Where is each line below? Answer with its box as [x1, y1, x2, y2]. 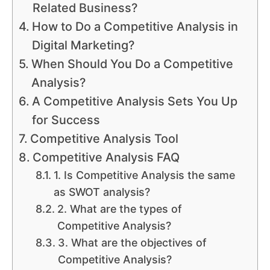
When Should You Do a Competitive [31, 57, 233, 72]
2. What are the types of [57, 202, 182, 216]
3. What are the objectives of [57, 236, 207, 250]
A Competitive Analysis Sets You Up [31, 94, 237, 109]
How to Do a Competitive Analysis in [31, 19, 238, 34]
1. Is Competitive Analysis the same [53, 169, 235, 182]
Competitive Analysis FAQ [32, 150, 180, 165]
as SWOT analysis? [53, 186, 153, 199]
